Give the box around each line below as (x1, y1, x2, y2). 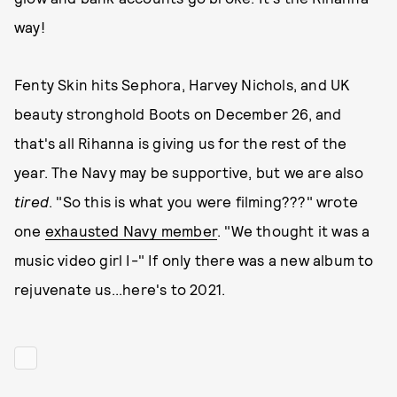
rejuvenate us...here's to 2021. (14, 280, 226, 298)
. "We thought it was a (217, 222, 370, 239)
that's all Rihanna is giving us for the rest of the (14, 134, 347, 152)
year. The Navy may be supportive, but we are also (14, 163, 363, 181)
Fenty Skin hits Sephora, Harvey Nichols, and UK (14, 75, 350, 93)
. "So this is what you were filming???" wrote (49, 192, 359, 210)
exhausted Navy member (44, 222, 218, 239)
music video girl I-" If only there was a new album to (14, 251, 374, 269)
